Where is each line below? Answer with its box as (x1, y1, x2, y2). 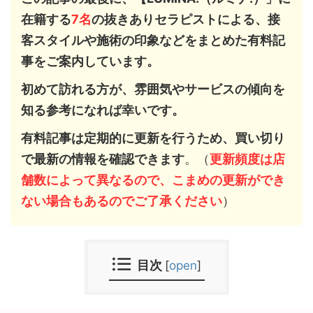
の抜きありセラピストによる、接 (92, 12, 280, 27)
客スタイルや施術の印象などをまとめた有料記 (21, 33, 285, 48)
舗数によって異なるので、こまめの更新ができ (21, 173, 285, 187)
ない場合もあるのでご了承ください (21, 194, 222, 208)
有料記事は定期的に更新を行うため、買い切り (21, 131, 285, 145)
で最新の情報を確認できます (21, 152, 184, 166)
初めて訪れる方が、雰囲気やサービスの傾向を (21, 82, 285, 96)
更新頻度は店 (210, 152, 285, 166)
